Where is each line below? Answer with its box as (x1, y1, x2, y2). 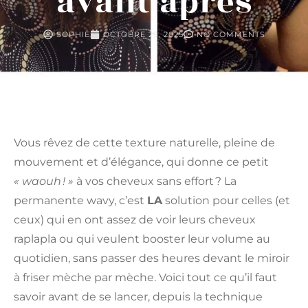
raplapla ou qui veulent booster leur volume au (14, 232, 270, 246)
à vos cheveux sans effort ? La (74, 175, 236, 188)
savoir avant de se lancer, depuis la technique (14, 290, 263, 304)
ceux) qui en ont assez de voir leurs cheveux (14, 213, 256, 227)
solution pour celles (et (162, 194, 290, 208)
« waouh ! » (14, 175, 74, 188)
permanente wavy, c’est (14, 194, 147, 208)
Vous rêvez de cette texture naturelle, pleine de (14, 136, 275, 150)
